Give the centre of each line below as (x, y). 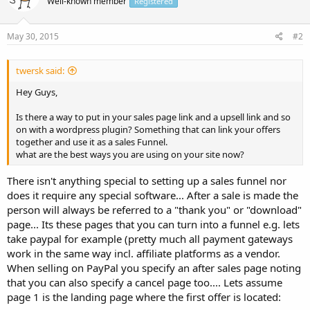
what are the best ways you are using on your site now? (130, 155)
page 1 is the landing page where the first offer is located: (144, 297)
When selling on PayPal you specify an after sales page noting (154, 267)
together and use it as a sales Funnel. (92, 142)
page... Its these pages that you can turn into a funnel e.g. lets (153, 224)
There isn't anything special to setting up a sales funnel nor (147, 180)
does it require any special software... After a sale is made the (153, 195)
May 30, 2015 (33, 36)
